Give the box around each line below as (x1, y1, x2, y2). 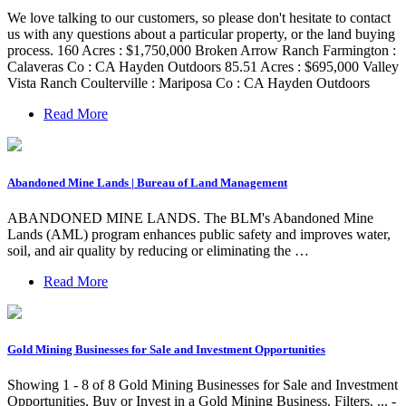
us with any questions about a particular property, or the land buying (7, 26, 395, 43)
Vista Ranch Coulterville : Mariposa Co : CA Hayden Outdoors (7, 75, 370, 92)
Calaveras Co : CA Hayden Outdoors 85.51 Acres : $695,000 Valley (7, 59, 399, 75)
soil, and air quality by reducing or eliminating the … (7, 242, 309, 258)
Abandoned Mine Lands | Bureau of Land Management (7, 175, 287, 189)
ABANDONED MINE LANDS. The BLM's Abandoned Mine (7, 209, 373, 226)
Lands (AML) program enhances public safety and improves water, (7, 226, 391, 242)
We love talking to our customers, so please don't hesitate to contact (7, 10, 391, 26)
